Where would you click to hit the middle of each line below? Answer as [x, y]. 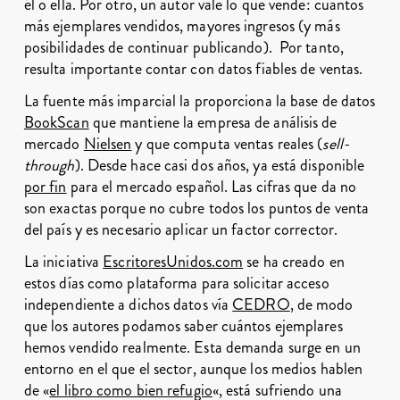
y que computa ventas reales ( [227, 144]
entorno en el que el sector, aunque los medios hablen [193, 369]
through [49, 165]
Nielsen [108, 144]
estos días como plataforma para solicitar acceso [176, 283]
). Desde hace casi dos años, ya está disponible [220, 165]
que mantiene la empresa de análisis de [213, 122]
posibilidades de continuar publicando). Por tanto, [183, 47]
